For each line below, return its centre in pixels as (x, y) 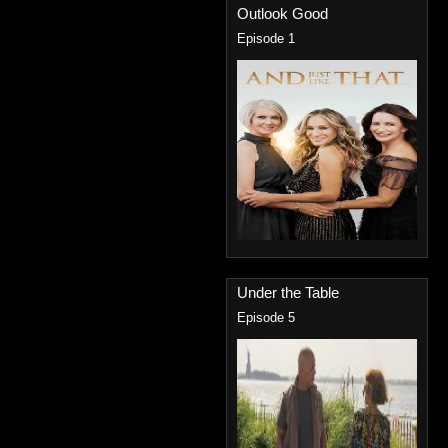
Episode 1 (266, 39)
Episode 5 (266, 318)
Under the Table (288, 292)
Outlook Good (282, 13)
